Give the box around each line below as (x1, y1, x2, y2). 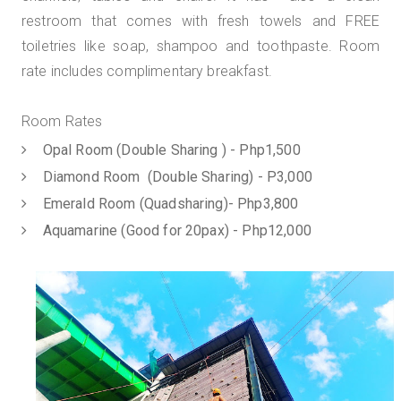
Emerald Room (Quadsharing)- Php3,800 (31, 195, 299, 212)
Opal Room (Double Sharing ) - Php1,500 (31, 141, 301, 158)
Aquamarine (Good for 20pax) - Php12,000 (31, 222, 311, 239)
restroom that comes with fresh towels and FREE (21, 13, 380, 30)
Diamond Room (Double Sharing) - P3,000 (31, 168, 312, 185)
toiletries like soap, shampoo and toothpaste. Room (21, 38, 380, 55)
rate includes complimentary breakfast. (21, 63, 277, 80)
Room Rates (21, 113, 103, 130)
